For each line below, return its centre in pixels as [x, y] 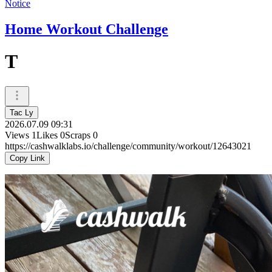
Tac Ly [22, 112]
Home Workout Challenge [87, 29]
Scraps [78, 135]
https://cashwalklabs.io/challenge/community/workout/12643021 [128, 146]
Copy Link [27, 158]
